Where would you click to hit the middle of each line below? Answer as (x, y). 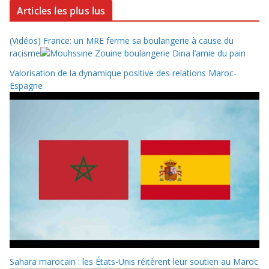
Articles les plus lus (61, 11)
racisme (25, 53)
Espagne (26, 86)
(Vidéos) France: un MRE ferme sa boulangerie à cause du (122, 41)
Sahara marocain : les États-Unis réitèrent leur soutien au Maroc (134, 261)
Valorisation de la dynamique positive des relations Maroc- (123, 73)
